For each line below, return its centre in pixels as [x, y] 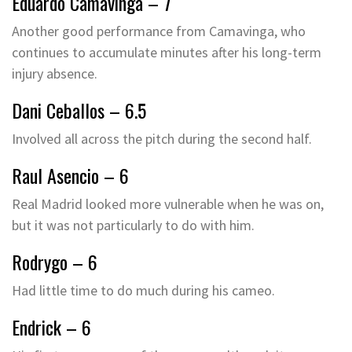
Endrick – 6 [51, 327]
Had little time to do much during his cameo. [143, 290]
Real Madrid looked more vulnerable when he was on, [168, 204]
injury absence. [55, 73]
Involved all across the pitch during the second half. [162, 139]
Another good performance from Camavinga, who [159, 31]
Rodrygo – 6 [55, 262]
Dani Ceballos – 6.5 [79, 110]
